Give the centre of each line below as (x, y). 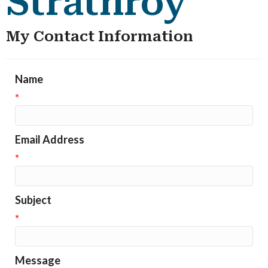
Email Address (50, 139)
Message (38, 260)
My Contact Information (100, 36)
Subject (33, 200)
